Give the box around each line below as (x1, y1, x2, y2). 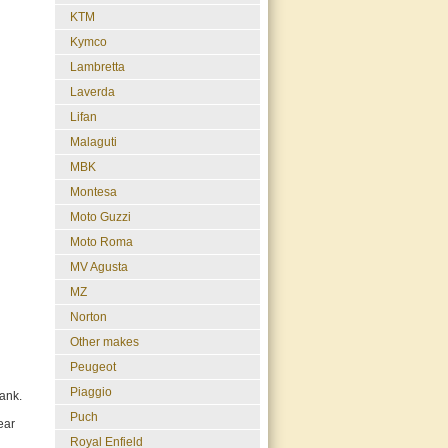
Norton (70, 310, 107, 324)
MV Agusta (70, 260, 128, 274)
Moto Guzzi (70, 210, 131, 224)
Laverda (70, 85, 115, 99)
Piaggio (70, 385, 112, 399)
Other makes (70, 335, 139, 349)
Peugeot (70, 360, 116, 374)
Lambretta (70, 60, 125, 74)
